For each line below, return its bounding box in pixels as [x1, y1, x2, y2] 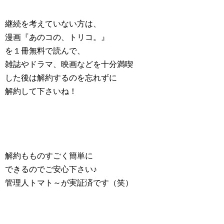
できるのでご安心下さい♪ [5, 165, 97, 173]
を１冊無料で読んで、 [5, 46, 85, 55]
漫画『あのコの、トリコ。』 [5, 33, 109, 41]
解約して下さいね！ [5, 87, 77, 95]
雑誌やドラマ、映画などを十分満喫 [5, 60, 133, 68]
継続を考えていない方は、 [5, 19, 101, 28]
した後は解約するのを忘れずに [5, 73, 117, 82]
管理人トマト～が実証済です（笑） [5, 178, 133, 187]
